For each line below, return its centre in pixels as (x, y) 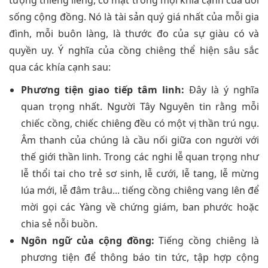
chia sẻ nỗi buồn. (59, 224)
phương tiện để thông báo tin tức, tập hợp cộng (140, 258)
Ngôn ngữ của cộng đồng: (88, 241)
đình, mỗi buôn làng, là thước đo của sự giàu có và (134, 34)
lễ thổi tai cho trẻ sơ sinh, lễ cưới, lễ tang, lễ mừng (140, 174)
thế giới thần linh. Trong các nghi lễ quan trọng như (140, 157)
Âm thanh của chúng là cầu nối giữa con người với (140, 140)
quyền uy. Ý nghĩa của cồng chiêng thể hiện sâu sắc (134, 51)
